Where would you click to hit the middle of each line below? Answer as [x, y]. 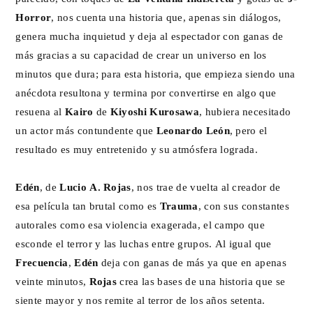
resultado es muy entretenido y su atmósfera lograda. [137, 149]
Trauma [179, 205]
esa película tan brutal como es [88, 205]
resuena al [40, 111]
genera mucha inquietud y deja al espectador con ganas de [150, 36]
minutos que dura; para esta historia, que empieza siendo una [155, 73]
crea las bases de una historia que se [201, 281]
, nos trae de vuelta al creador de [206, 187]
